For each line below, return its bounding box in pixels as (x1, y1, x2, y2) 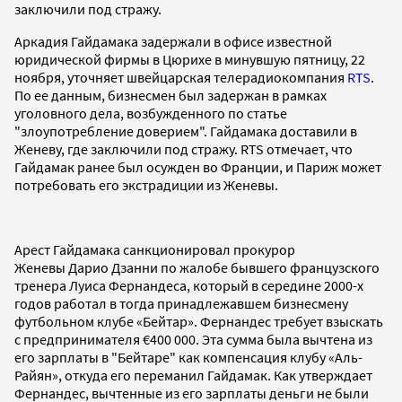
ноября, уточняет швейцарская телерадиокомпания (14, 67, 347, 86)
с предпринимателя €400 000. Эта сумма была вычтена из (14, 329, 372, 348)
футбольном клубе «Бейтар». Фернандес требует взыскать (14, 311, 383, 330)
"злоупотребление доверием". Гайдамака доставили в (14, 121, 357, 140)
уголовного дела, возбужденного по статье (14, 103, 287, 122)
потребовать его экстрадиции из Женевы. (14, 175, 278, 194)
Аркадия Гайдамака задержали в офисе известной (14, 31, 332, 50)
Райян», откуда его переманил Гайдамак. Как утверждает (14, 365, 372, 384)
